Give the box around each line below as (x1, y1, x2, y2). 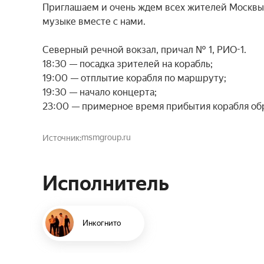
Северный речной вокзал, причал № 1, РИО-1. (42, 44, 246, 55)
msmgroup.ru (81, 133, 131, 142)
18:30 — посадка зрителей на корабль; (42, 58, 213, 70)
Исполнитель (42, 171, 169, 195)
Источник (42, 133, 80, 143)
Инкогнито (82, 218, 121, 227)
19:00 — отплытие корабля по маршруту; (42, 72, 226, 84)
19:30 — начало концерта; (42, 87, 157, 98)
